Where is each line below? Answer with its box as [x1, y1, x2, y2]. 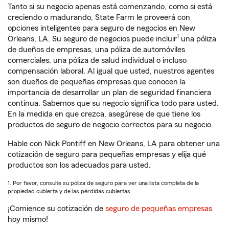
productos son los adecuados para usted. [8, 161, 151, 170]
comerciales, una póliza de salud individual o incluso [8, 56, 187, 65]
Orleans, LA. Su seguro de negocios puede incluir [8, 35, 177, 43]
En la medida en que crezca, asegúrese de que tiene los [8, 110, 200, 119]
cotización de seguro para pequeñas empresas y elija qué [8, 150, 206, 159]
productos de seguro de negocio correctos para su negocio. [8, 121, 213, 129]
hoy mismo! [8, 215, 48, 224]
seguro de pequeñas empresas [103, 204, 212, 213]
